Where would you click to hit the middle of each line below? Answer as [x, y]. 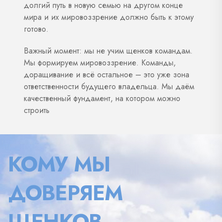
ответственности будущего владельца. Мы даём [109, 86]
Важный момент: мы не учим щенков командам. [108, 51]
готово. [36, 29]
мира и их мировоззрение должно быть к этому [109, 17]
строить [38, 110]
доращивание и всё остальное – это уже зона [107, 74]
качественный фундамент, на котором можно [102, 98]
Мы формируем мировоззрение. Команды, [100, 62]
